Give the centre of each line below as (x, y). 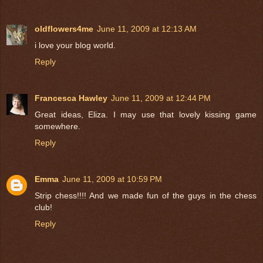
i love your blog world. (75, 45)
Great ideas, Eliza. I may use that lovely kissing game (146, 114)
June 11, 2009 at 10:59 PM (112, 179)
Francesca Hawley (71, 98)
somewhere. (58, 126)
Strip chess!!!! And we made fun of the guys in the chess (146, 195)
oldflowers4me (64, 28)
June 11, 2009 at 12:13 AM (147, 28)
